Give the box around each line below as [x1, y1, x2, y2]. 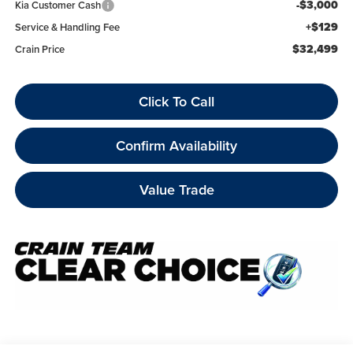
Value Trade [139, 179, 214, 199]
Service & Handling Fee [14, 19, 120, 35]
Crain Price [14, 41, 65, 57]
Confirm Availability [116, 135, 237, 155]
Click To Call [139, 91, 214, 111]
